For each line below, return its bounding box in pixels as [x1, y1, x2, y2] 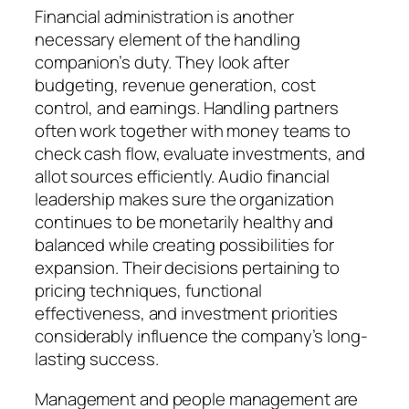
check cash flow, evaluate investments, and [35, 142, 365, 166]
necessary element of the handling [35, 27, 300, 52]
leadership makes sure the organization [35, 187, 335, 212]
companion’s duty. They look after [35, 50, 289, 75]
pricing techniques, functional [35, 278, 262, 303]
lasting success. [35, 347, 159, 372]
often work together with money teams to [35, 119, 351, 143]
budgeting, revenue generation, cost [35, 73, 316, 98]
